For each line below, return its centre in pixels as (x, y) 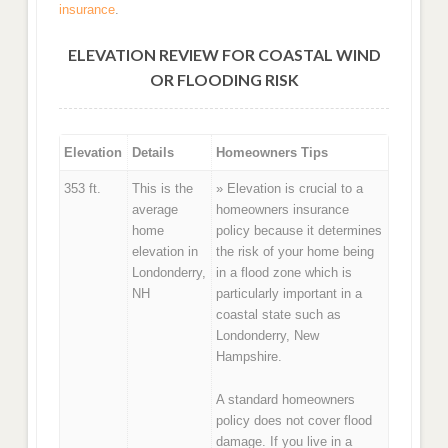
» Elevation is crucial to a (290, 189)
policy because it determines (299, 231)
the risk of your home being (295, 252)
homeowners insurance (283, 210)
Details (153, 153)
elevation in (165, 252)
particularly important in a (289, 294)
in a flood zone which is (284, 273)
